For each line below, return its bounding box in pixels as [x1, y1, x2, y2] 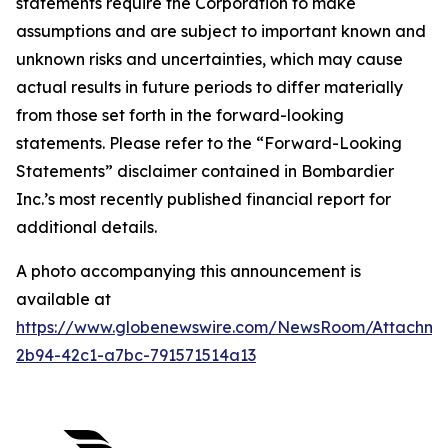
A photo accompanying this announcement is [16, 261, 361, 281]
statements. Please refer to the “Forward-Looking [16, 133, 402, 153]
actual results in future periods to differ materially [16, 77, 403, 97]
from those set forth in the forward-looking [16, 105, 344, 125]
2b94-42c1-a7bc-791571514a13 [16, 345, 256, 365]
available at [16, 289, 111, 309]
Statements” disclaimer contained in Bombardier [16, 161, 394, 181]
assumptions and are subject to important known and [16, 21, 426, 41]
